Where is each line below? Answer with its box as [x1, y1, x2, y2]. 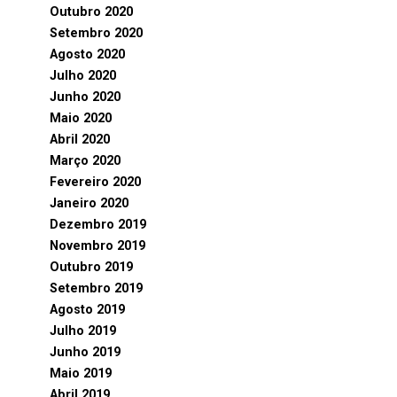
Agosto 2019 [50, 302, 125, 317]
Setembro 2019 [50, 281, 143, 296]
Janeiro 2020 [50, 196, 128, 211]
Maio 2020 [50, 111, 112, 126]
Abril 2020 [50, 132, 110, 147]
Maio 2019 [50, 366, 112, 381]
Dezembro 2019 [50, 217, 146, 232]
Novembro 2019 [50, 238, 145, 253]
